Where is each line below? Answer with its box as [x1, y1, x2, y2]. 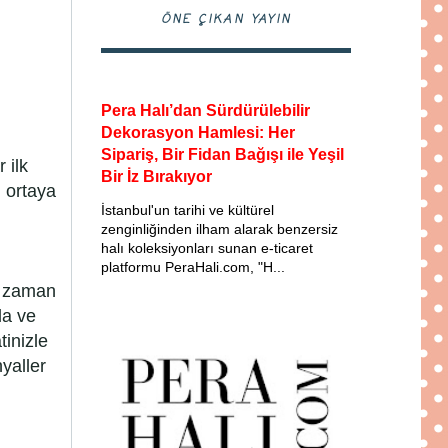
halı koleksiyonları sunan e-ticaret [101, 240, 313, 257]
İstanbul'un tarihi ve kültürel [101, 202, 274, 219]
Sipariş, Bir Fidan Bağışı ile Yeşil [101, 145, 344, 164]
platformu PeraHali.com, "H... [101, 259, 285, 276]
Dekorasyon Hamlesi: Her [101, 123, 295, 142]
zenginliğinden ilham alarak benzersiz [101, 221, 338, 238]
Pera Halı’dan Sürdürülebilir [101, 101, 310, 120]
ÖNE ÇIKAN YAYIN [160, 11, 292, 30]
